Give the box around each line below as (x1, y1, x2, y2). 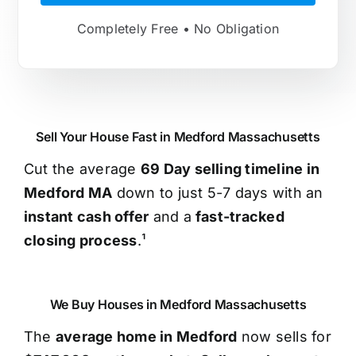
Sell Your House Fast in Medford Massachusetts (36, 129, 320, 145)
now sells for (237, 328, 331, 346)
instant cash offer (23, 208, 149, 226)
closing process (23, 232, 137, 250)
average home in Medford (55, 328, 238, 346)
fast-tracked (195, 208, 284, 226)
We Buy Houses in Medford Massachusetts (49, 296, 307, 313)
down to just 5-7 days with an (112, 184, 323, 202)
